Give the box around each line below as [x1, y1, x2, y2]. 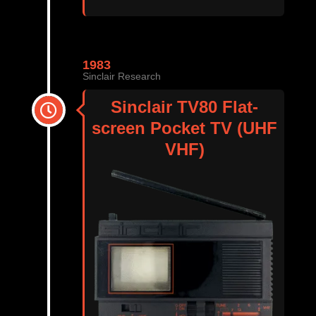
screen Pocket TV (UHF [92, 118, 277, 138]
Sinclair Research [83, 70, 161, 82]
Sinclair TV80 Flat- [111, 97, 258, 116]
